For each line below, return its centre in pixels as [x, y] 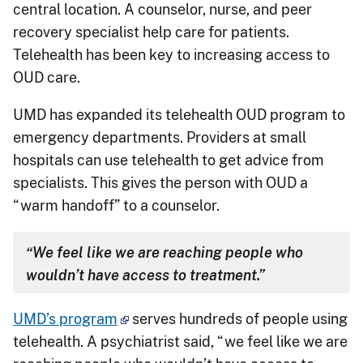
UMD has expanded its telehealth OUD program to [179, 114]
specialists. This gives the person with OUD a [160, 182]
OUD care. [47, 77]
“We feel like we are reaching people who [164, 252]
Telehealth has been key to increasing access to [171, 54]
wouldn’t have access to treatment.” [145, 275]
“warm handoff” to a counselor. [116, 205]
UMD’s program [65, 318]
